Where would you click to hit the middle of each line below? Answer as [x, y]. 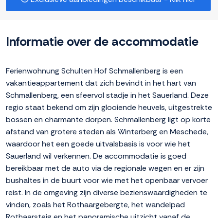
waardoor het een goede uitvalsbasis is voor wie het [98, 144]
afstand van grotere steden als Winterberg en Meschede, [107, 132]
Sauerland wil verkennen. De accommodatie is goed [96, 156]
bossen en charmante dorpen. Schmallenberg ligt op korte [108, 120]
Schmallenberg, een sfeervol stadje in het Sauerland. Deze [107, 95]
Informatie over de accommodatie [102, 42]
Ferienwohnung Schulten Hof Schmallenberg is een [94, 71]
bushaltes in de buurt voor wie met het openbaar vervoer [107, 181]
